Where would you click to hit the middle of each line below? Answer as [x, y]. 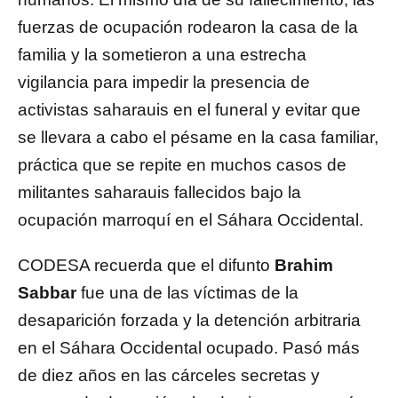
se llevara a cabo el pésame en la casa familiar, [198, 138]
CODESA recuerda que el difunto [146, 266]
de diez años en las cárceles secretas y [169, 376]
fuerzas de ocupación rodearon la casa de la [188, 28]
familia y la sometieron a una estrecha [162, 55]
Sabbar [47, 293]
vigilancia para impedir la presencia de [164, 83]
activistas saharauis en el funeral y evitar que [189, 110]
